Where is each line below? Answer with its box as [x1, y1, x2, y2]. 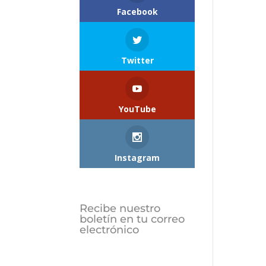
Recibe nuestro [80, 202, 161, 216]
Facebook [116, 6, 158, 18]
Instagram [115, 152, 160, 164]
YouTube [118, 103, 156, 115]
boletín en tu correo [80, 213, 185, 226]
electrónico [80, 223, 140, 237]
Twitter [121, 55, 154, 66]
